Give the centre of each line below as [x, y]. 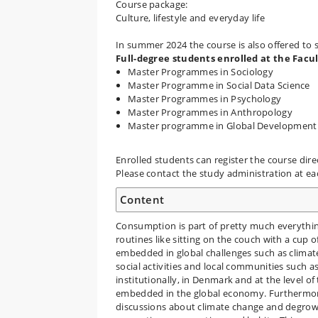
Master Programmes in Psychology [205, 99]
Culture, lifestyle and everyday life [190, 18]
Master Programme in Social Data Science [219, 85]
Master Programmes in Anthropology [212, 112]
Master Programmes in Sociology [201, 72]
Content [142, 199]
